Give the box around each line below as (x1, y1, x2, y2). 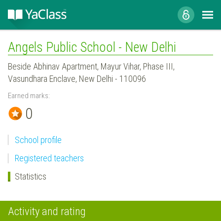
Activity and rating (8, 204, 86, 218)
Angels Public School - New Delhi (8, 39, 176, 55)
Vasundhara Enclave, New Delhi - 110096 (8, 73, 146, 84)
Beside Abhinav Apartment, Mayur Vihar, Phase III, (8, 61, 175, 72)
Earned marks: (8, 91, 50, 100)
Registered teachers (14, 152, 84, 163)
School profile (14, 134, 62, 145)
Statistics (14, 171, 46, 182)
